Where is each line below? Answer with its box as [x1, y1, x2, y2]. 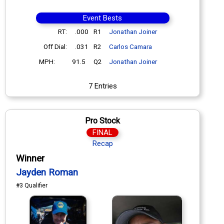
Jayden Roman [16, 166, 78, 178]
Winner [16, 152, 44, 164]
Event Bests [83, 13, 122, 22]
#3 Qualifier [16, 181, 47, 189]
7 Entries [88, 81, 117, 90]
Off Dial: [43, 42, 67, 50]
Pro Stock [85, 115, 120, 125]
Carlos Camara [108, 42, 152, 50]
